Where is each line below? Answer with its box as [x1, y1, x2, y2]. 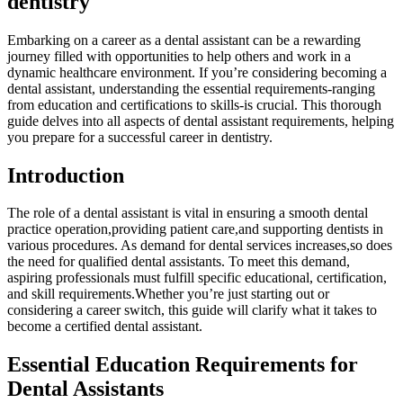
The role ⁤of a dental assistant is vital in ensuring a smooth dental [7, 205, 368, 221]
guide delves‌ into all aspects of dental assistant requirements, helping [7, 112, 394, 129]
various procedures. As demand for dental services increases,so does [7, 237, 392, 254]
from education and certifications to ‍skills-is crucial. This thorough [7, 96, 381, 112]
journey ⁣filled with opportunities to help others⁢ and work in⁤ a [7, 48, 351, 64]
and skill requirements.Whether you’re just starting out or [7, 286, 329, 302]
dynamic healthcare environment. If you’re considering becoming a [7, 64, 387, 80]
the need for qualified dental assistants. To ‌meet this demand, [7, 254, 350, 270]
